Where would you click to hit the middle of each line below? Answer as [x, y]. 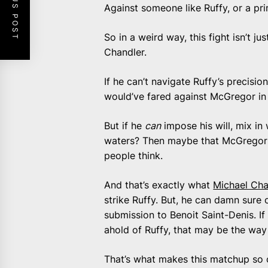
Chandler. [126, 52]
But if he [125, 125]
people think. [134, 155]
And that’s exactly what [159, 185]
